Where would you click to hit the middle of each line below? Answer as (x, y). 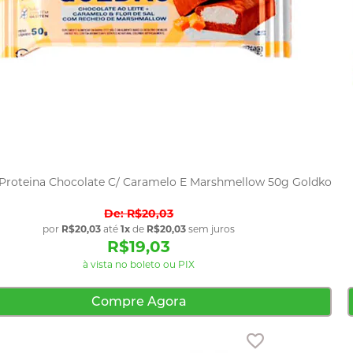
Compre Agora (139, 301)
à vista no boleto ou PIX (139, 264)
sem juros (211, 229)
